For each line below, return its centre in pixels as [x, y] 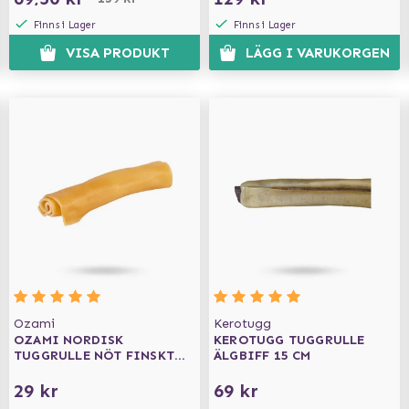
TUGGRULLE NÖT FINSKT [94, 356]
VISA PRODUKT [118, 53]
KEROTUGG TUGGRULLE [289, 340]
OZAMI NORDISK [69, 340]
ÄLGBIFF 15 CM [262, 356]
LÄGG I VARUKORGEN [318, 53]
